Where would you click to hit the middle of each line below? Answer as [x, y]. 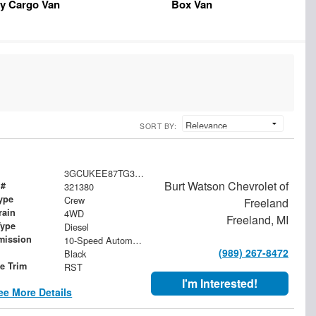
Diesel [76, 226]
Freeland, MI [257, 219]
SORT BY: [158, 126]
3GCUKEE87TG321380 [139, 173]
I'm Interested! [220, 283]
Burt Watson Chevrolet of [226, 186]
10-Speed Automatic [137, 240]
